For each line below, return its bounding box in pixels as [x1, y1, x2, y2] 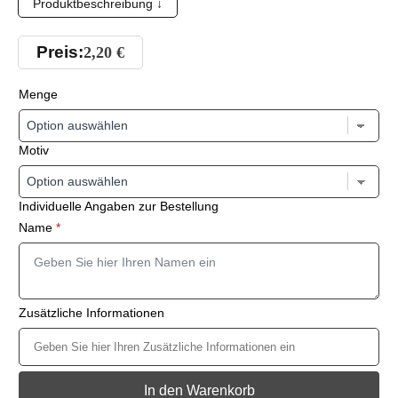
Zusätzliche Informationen [19, 306, 164, 321]
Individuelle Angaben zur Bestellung [19, 199, 219, 214]
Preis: [36, 43, 84, 62]
